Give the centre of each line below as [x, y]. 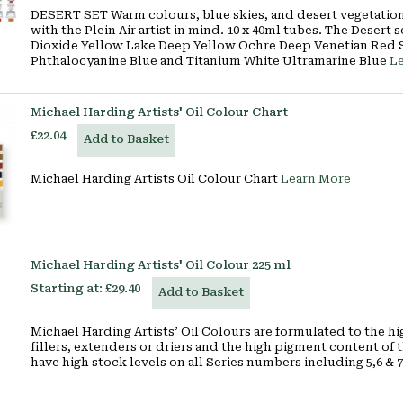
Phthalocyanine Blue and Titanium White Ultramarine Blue [210, 61]
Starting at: [67, 288]
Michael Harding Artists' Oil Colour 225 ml [161, 265]
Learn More [316, 179]
